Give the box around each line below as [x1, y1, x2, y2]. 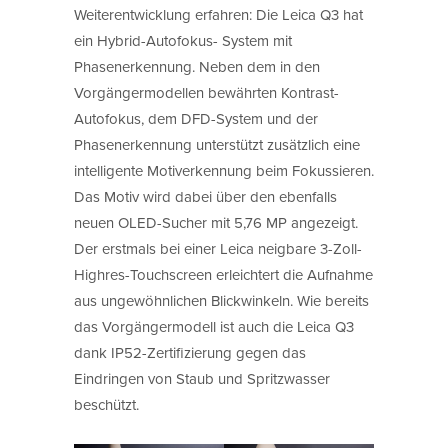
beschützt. [74, 393, 139, 415]
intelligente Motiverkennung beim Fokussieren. [74, 159, 374, 181]
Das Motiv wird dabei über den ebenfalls [74, 185, 337, 207]
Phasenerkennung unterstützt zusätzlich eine [74, 133, 360, 155]
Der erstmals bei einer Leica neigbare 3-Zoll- [74, 237, 362, 259]
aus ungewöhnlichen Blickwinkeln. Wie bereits [74, 289, 369, 311]
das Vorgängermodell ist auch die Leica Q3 [74, 315, 354, 337]
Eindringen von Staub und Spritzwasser [74, 367, 330, 389]
